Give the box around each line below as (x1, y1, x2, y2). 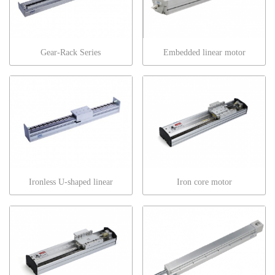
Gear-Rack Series (41, 47, 101, 57)
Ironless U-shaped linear (28, 177, 113, 187)
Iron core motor (176, 177, 232, 187)
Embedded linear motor (163, 47, 246, 57)
